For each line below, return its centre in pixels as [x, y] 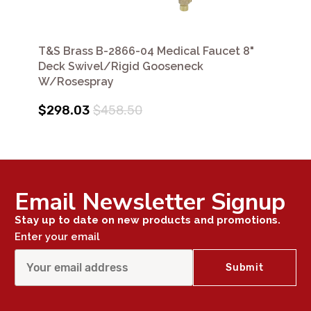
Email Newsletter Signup [150, 202]
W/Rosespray [76, 81]
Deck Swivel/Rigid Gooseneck [121, 66]
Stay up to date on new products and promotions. [148, 220]
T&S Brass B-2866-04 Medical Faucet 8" [146, 51]
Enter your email [57, 236]
